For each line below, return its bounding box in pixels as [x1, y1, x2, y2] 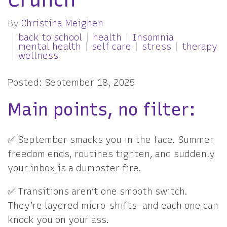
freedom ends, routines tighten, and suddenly [8, 148, 215, 160]
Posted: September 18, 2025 [8, 77, 135, 88]
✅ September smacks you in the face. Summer [8, 134, 214, 145]
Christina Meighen [21, 18, 103, 29]
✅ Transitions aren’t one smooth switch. [8, 186, 187, 197]
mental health [18, 41, 81, 52]
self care [92, 41, 131, 52]
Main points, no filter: [8, 99, 196, 120]
